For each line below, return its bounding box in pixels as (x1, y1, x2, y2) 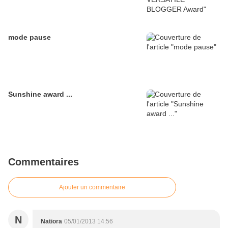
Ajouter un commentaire (59, 184, 125, 191)
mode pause (8, 33, 51, 42)
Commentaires (8, 156, 79, 168)
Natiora (41, 218, 62, 225)
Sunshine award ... (8, 90, 72, 99)
